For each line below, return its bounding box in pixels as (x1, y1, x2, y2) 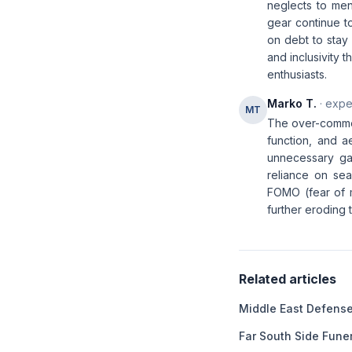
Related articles (239, 271, 336, 287)
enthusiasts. (267, 68, 327, 81)
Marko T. (267, 97, 317, 110)
